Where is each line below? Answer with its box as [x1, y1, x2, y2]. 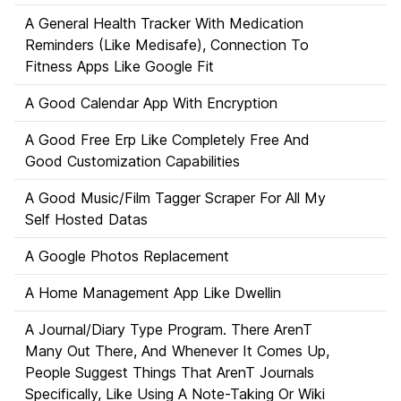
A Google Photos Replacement [25, 247, 229, 265]
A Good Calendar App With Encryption [25, 94, 277, 112]
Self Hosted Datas [25, 210, 148, 228]
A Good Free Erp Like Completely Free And [25, 131, 310, 149]
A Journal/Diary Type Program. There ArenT [25, 320, 312, 338]
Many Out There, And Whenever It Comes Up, [25, 342, 329, 360]
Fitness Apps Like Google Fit [25, 57, 214, 75]
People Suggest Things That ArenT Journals [25, 363, 314, 381]
